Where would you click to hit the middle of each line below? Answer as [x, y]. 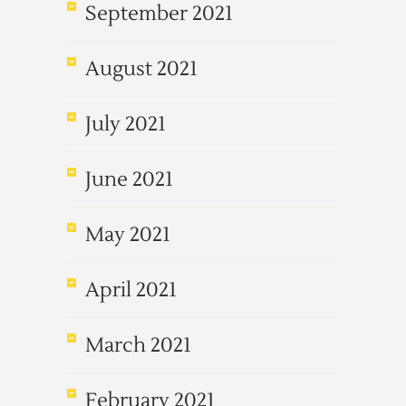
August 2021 [141, 69]
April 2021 [131, 290]
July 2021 [126, 124]
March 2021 [138, 345]
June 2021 [129, 179]
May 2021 [128, 235]
